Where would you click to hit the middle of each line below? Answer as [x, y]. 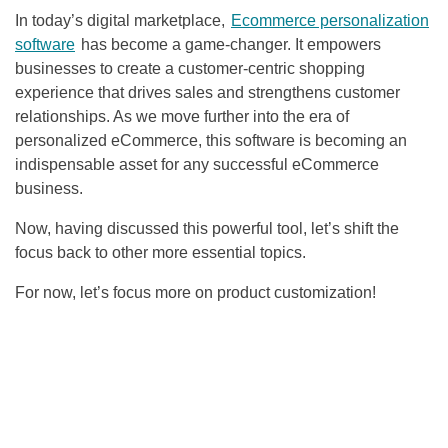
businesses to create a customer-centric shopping [190, 69]
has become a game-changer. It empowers [229, 45]
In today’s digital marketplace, [122, 21]
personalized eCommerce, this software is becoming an [211, 141]
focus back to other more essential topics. [160, 253]
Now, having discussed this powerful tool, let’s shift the [207, 229]
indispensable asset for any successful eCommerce [197, 165]
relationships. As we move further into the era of [182, 117]
